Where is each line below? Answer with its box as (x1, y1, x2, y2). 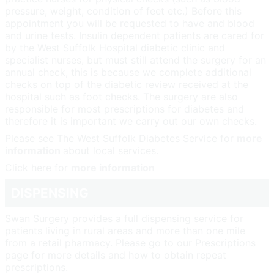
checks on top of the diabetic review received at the (5, 78, 248, 91)
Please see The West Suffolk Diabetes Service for (5, 131, 237, 144)
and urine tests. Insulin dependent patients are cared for (5, 29, 264, 42)
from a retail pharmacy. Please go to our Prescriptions (5, 236, 256, 249)
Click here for (5, 161, 71, 174)
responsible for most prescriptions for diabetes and (5, 102, 244, 115)
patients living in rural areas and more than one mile (5, 224, 245, 237)
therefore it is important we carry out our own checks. (5, 114, 257, 127)
